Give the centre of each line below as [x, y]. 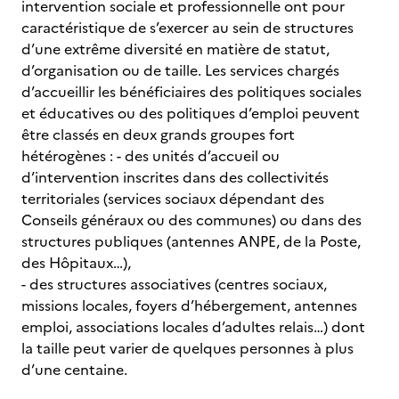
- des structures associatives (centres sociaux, [174, 284]
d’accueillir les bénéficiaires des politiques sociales [191, 92]
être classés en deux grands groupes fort [158, 134]
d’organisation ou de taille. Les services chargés [180, 70]
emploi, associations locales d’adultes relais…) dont [193, 327]
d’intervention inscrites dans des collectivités [175, 177]
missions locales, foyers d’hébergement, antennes [189, 305]
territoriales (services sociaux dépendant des [173, 199]
